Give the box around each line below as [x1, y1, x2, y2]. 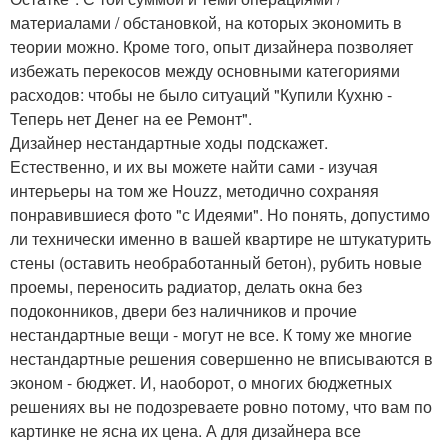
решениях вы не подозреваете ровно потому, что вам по [10, 395, 432, 419]
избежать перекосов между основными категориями [10, 59, 400, 83]
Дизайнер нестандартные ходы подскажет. [10, 131, 328, 155]
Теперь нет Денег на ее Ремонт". [10, 107, 252, 131]
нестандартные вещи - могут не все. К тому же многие [10, 323, 412, 347]
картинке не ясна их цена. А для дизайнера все [10, 419, 361, 443]
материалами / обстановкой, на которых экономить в [10, 11, 402, 35]
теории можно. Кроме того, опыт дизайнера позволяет [10, 35, 413, 59]
